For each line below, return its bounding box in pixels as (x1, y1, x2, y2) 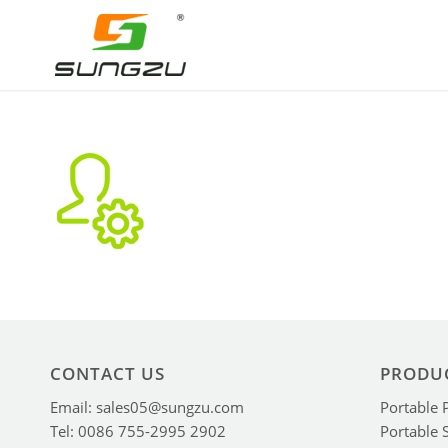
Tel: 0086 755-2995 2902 (50, 421, 226, 442)
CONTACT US (50, 361, 165, 385)
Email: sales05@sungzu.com (50, 397, 244, 418)
